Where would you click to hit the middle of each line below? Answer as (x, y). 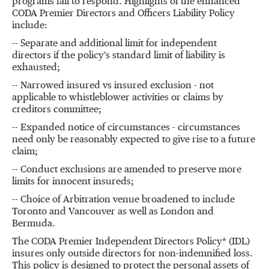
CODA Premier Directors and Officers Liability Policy (123, 14)
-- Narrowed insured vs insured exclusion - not (113, 86)
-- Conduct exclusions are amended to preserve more (127, 170)
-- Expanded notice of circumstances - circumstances (126, 128)
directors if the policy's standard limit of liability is (119, 56)
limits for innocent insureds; (73, 182)
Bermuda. (34, 224)
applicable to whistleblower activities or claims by (118, 98)
